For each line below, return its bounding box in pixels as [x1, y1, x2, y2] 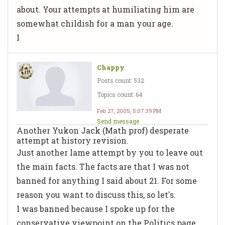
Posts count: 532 [97, 76, 144, 84]
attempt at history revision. [17, 135, 129, 146]
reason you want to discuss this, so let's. [17, 189, 176, 200]
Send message [97, 117, 139, 125]
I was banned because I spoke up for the [17, 203, 175, 214]
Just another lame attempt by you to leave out [17, 147, 203, 158]
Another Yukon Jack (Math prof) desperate [17, 125, 189, 136]
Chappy [97, 62, 125, 72]
